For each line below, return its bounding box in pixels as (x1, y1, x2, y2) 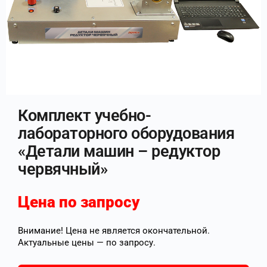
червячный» (18, 160, 108, 179)
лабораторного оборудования (18, 124, 235, 143)
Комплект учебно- (18, 106, 151, 125)
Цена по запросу (18, 193, 139, 211)
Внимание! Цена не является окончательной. (18, 225, 210, 236)
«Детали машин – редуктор (18, 142, 221, 161)
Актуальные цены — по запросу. (18, 237, 156, 248)
